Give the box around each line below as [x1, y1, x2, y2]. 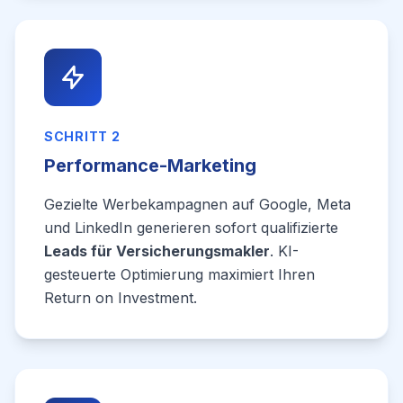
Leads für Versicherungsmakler [44, 242, 270, 260]
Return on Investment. [44, 289, 197, 307]
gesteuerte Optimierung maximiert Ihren [44, 265, 315, 283]
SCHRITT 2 [44, 129, 121, 144]
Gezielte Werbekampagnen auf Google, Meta [44, 195, 351, 213]
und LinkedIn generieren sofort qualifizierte [44, 219, 338, 237]
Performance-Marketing [44, 155, 256, 176]
